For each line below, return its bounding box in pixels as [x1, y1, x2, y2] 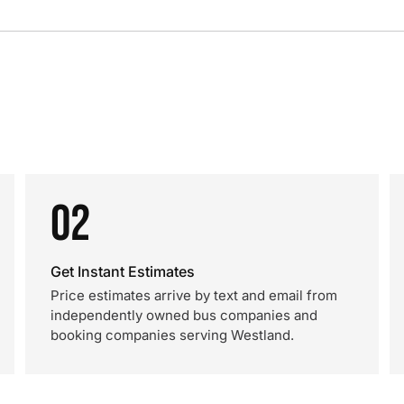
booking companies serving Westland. [50, 326, 294, 344]
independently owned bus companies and [50, 307, 317, 324]
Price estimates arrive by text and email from [50, 287, 337, 304]
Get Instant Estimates [50, 262, 195, 280]
